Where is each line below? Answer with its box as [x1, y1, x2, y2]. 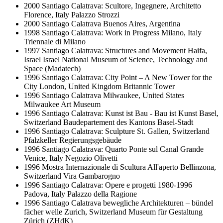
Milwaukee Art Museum [24, 100, 101, 109]
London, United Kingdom [39, 82, 121, 91]
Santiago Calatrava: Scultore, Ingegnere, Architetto [42, 1, 201, 10]
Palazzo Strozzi [71, 10, 119, 19]
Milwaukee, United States [103, 91, 184, 100]
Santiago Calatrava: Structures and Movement [42, 46, 186, 55]
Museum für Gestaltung [128, 207, 203, 216]
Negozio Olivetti [65, 153, 117, 162]
